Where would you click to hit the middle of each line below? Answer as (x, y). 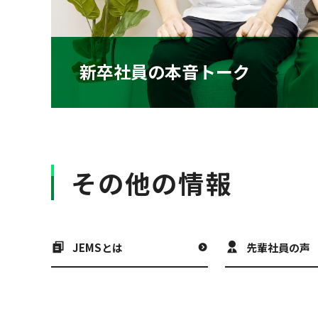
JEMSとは (98, 248)
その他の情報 (152, 183)
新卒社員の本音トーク (165, 72)
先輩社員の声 (278, 248)
